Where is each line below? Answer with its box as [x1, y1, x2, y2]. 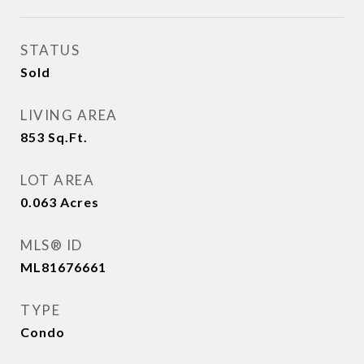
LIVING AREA [20, 106, 118, 123]
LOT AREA [20, 171, 94, 188]
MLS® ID [20, 236, 83, 253]
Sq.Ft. [48, 129, 88, 145]
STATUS [20, 41, 80, 58]
